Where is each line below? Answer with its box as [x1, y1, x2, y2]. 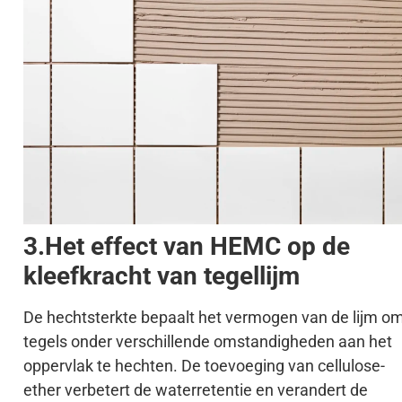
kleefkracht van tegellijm [23, 261, 300, 292]
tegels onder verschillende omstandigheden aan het [23, 332, 392, 352]
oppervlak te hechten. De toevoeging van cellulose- [23, 356, 385, 376]
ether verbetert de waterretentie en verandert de [23, 380, 368, 400]
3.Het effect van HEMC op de [23, 232, 350, 262]
